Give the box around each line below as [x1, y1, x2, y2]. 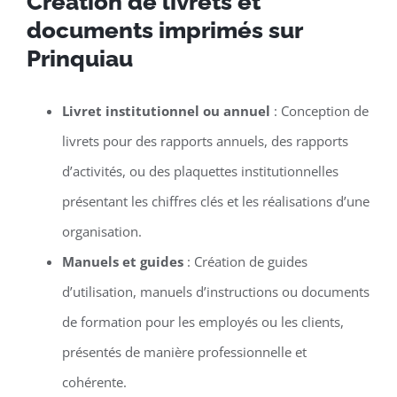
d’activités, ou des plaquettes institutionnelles [61, 161, 339, 180]
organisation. [61, 222, 142, 240]
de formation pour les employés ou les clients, [61, 312, 344, 331]
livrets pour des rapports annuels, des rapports [61, 131, 348, 150]
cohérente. [61, 372, 127, 391]
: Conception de [269, 101, 369, 120]
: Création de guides [183, 252, 307, 270]
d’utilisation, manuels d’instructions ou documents [61, 282, 370, 300]
